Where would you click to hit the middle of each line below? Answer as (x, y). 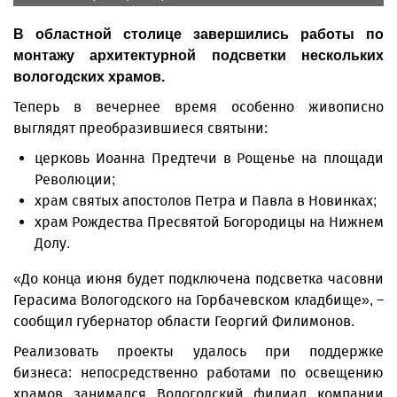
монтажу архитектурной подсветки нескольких (198, 55)
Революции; (75, 179)
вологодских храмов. (91, 77)
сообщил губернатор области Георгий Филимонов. (184, 321)
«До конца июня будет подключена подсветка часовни (198, 279)
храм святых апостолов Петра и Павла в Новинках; (206, 201)
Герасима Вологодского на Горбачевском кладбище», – (198, 300)
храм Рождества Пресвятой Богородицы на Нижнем (209, 222)
